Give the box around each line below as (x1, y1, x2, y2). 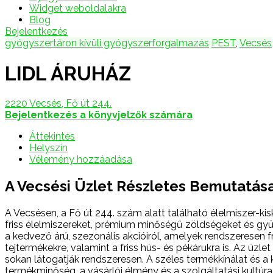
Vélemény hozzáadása (29, 154, 132, 166)
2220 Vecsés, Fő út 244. (5, 97, 112, 110)
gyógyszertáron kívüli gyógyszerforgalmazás (5, 37, 209, 49)
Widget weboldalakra (29, 2, 126, 15)
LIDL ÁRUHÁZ (5, 62, 131, 85)
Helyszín (29, 142, 68, 154)
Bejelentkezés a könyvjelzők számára (5, 109, 193, 121)
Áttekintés (29, 130, 75, 143)
